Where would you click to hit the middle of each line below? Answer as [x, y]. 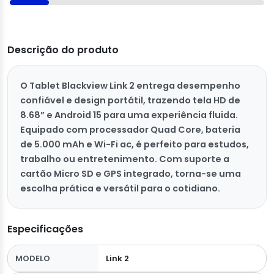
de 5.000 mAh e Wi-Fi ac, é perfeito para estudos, [135, 145]
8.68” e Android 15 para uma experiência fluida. [129, 115]
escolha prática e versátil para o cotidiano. [120, 189]
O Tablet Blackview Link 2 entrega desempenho [130, 86]
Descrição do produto [63, 50]
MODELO [33, 259]
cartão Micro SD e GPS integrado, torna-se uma [131, 174]
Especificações [45, 229]
